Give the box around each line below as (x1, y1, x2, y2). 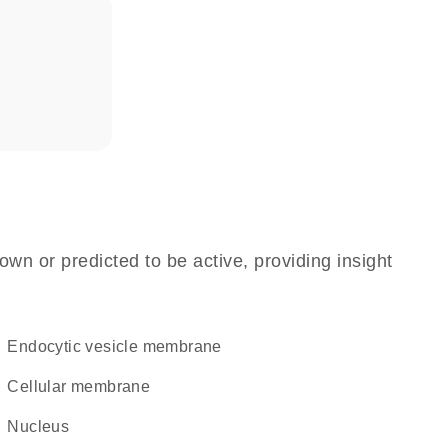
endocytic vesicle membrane (18, 338, 222, 355)
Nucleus (19, 418, 70, 435)
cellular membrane (19, 378, 151, 395)
